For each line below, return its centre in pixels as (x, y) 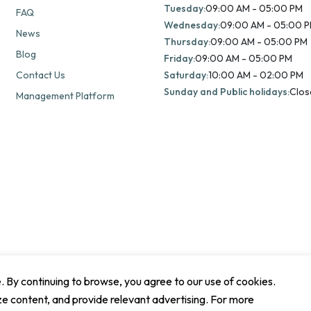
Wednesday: (192, 25)
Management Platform (65, 96)
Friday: (179, 59)
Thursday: (187, 42)
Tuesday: (184, 9)
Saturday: (186, 75)
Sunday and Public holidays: (226, 92)
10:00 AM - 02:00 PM (255, 75)
